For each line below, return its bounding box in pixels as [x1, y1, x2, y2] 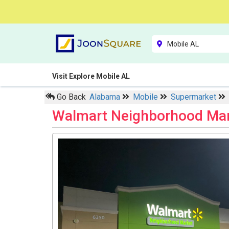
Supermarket [171, 92, 218, 102]
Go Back [55, 92, 86, 102]
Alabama [89, 92, 122, 102]
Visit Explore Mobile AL [52, 72, 130, 80]
